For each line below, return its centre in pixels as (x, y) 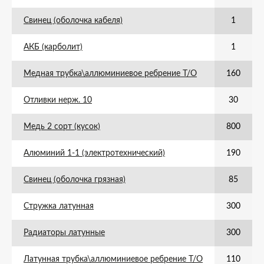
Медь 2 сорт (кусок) (62, 127)
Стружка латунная (59, 206)
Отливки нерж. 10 (58, 100)
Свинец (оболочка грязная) (75, 180)
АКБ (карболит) (53, 47)
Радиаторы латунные (64, 233)
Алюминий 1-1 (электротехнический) (94, 153)
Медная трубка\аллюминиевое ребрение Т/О (110, 74)
